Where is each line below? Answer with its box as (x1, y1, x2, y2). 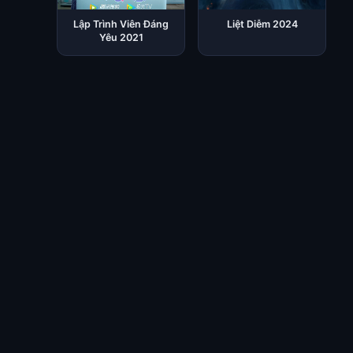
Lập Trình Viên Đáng (73, 18, 169, 30)
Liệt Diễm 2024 (226, 18, 298, 30)
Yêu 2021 (98, 32, 143, 43)
